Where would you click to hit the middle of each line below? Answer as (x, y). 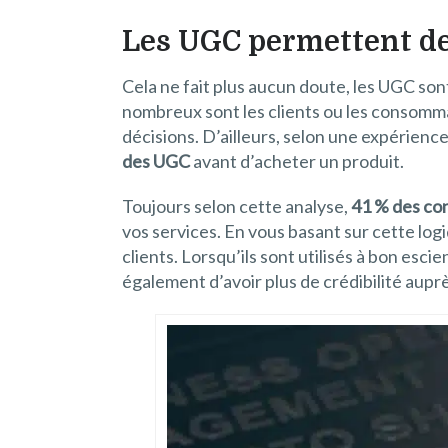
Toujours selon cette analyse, (236, 205)
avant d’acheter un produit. (297, 160)
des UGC (156, 160)
